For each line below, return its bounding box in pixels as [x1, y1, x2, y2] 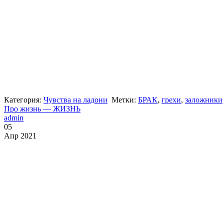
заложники [185, 95, 222, 104]
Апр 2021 [4, 131, 36, 140]
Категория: [4, 95, 43, 104]
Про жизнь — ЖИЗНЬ [4, 104, 80, 113]
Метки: [111, 95, 138, 104]
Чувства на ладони [43, 95, 107, 104]
